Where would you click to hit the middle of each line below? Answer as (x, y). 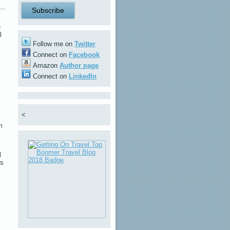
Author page (79, 65)
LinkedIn (83, 76)
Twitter (85, 44)
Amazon (45, 65)
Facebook (84, 55)
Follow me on (53, 44)
